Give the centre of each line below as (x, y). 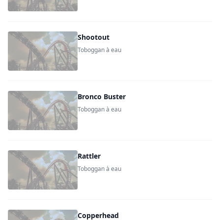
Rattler (89, 156)
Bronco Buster (102, 96)
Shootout (94, 37)
